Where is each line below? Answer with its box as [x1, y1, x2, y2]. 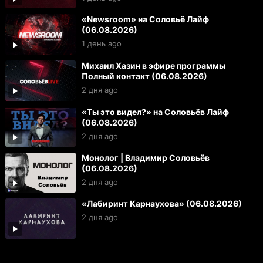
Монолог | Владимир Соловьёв [81, 153, 210, 163]
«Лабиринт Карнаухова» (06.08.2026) [81, 198, 242, 208]
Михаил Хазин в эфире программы [81, 60, 225, 70]
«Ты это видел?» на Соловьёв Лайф [81, 106, 229, 117]
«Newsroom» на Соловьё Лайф [81, 14, 209, 25]
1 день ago [81, 39, 122, 49]
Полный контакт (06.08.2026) [81, 71, 207, 81]
